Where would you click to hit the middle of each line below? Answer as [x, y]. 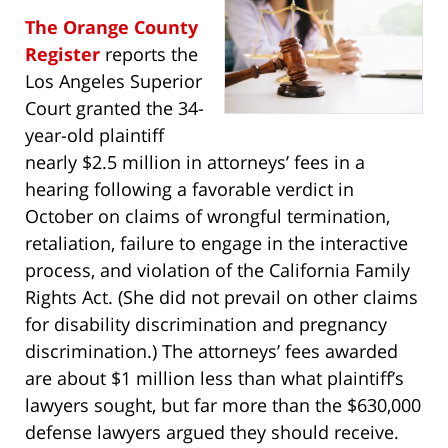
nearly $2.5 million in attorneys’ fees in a [195, 161]
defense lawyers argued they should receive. [212, 431]
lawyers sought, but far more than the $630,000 [223, 404]
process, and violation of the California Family [217, 269]
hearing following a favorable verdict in [189, 188]
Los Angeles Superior [113, 80]
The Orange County [111, 26]
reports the [149, 53]
